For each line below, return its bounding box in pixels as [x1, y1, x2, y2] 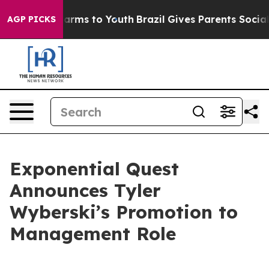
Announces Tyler [10, 179, 161, 202]
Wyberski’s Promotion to [10, 201, 238, 223]
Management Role [10, 222, 176, 245]
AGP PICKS [7, 14, 56, 25]
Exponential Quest [10, 157, 179, 180]
